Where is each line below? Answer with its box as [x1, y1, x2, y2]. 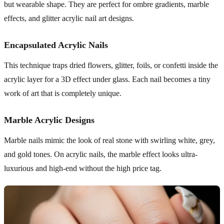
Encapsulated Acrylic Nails [4, 39, 108, 50]
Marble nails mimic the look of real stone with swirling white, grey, [4, 135, 215, 144]
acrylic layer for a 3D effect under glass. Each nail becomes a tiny [4, 74, 210, 83]
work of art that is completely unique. [4, 88, 121, 97]
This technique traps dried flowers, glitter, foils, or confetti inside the [4, 60, 218, 69]
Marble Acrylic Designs [4, 114, 94, 125]
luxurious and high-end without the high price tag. [4, 163, 161, 172]
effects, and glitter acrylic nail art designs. [4, 13, 134, 22]
